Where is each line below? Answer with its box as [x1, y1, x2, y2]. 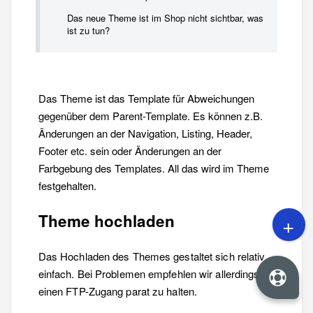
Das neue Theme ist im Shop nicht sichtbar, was [67, 10, 263, 24]
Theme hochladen [38, 210, 175, 233]
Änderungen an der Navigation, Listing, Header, [38, 126, 252, 141]
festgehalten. [38, 178, 96, 194]
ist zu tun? [67, 23, 110, 37]
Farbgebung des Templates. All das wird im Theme [38, 161, 269, 176]
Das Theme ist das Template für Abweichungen [38, 91, 254, 106]
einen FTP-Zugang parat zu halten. [38, 283, 198, 298]
